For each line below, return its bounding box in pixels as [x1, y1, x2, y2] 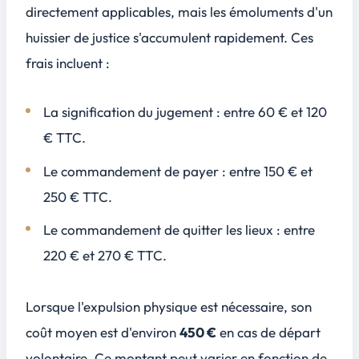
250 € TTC [43, 188, 109, 205]
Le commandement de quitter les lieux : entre [43, 221, 316, 239]
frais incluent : [26, 54, 110, 71]
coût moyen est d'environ [26, 324, 179, 341]
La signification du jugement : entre [43, 103, 259, 121]
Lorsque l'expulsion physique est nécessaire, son [26, 298, 312, 316]
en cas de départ [216, 324, 321, 341]
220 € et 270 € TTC [43, 247, 163, 264]
